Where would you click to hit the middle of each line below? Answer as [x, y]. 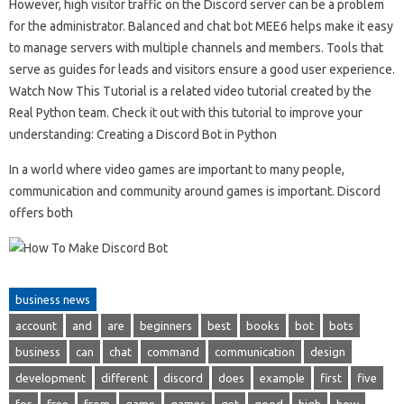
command [173, 352]
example [282, 378]
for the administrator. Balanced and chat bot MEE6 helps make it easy [201, 26]
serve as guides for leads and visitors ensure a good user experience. [202, 69]
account [36, 326]
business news [53, 299]
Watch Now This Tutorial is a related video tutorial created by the [190, 91]
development [50, 378]
